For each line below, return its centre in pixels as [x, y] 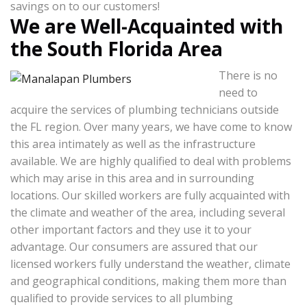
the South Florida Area [116, 49]
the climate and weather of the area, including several [148, 212]
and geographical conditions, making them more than [148, 281]
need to [238, 93]
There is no [248, 75]
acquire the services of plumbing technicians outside [145, 110]
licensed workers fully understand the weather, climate [150, 264]
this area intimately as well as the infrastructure [133, 144]
